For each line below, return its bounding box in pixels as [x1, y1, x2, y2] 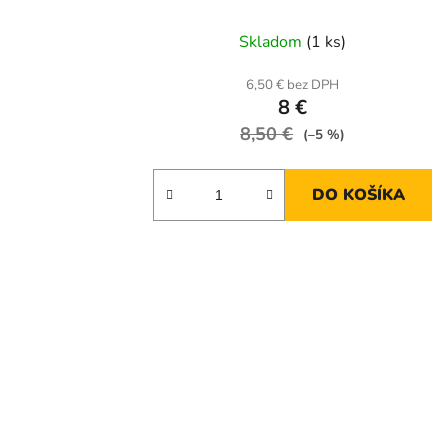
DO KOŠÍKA [312, 184, 406, 207]
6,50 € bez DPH [246, 76, 340, 95]
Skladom [239, 31, 307, 54]
